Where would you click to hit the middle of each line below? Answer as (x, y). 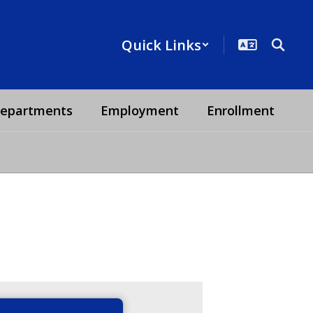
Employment (139, 110)
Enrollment (240, 110)
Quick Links (161, 45)
